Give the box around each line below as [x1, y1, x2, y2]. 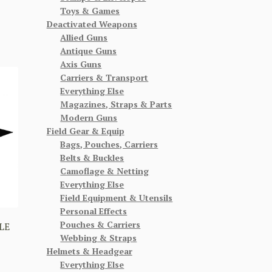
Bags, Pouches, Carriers [60, 138, 158, 150]
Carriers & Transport [60, 71, 149, 83]
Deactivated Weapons [46, 18, 137, 30]
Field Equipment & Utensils [60, 191, 173, 203]
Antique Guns [60, 44, 117, 56]
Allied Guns [60, 31, 108, 43]
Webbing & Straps [60, 231, 137, 243]
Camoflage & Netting [60, 165, 149, 177]
